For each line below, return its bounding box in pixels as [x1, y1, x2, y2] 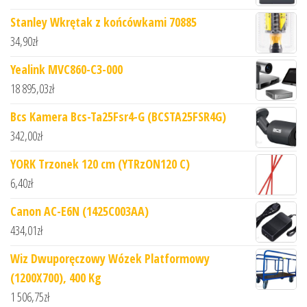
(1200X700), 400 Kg [10, 269, 101, 286]
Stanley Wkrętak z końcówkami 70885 [10, 14, 197, 31]
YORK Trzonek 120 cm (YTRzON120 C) [10, 156, 190, 173]
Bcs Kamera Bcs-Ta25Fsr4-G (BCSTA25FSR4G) [10, 108, 226, 125]
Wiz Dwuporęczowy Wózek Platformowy [10, 250, 210, 267]
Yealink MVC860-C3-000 [10, 61, 123, 78]
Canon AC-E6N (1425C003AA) [10, 203, 149, 220]
